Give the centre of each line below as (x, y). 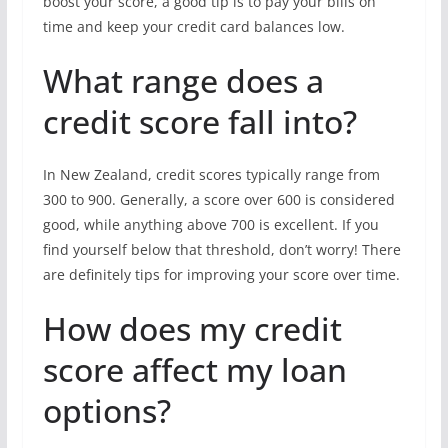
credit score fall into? (199, 121)
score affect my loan (194, 369)
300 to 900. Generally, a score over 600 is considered (218, 199)
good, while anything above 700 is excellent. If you (210, 224)
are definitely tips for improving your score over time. (221, 274)
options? (106, 410)
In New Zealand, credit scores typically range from (211, 174)
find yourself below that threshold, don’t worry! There (221, 249)
